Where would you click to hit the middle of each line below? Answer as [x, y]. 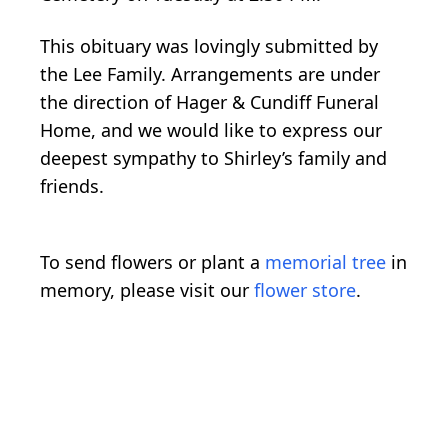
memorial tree [325, 261]
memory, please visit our [147, 289]
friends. [72, 185]
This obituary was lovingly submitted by [209, 45]
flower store [305, 289]
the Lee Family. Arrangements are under [210, 73]
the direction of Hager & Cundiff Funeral [209, 101]
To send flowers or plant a [152, 261]
